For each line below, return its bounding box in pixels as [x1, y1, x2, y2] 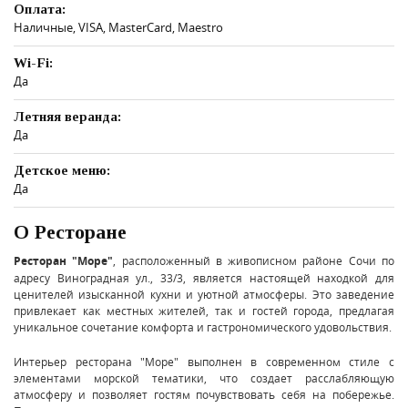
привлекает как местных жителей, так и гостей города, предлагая [14, 302, 394, 318]
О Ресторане [14, 219, 127, 243]
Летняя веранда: [14, 108, 121, 124]
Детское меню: [14, 162, 110, 178]
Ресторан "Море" [14, 252, 114, 269]
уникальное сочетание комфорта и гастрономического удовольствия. [14, 319, 392, 334]
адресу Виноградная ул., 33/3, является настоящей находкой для [14, 270, 394, 285]
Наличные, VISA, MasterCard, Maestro [14, 18, 223, 36]
